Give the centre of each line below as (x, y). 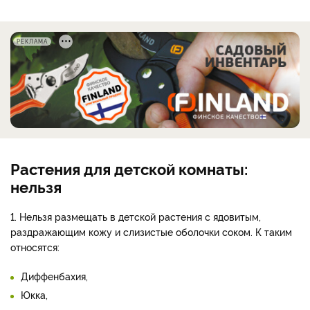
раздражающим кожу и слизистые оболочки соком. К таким (151, 231)
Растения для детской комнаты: (129, 168)
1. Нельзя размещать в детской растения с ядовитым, (136, 216)
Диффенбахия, (54, 275)
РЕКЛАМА (32, 41)
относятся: (35, 246)
